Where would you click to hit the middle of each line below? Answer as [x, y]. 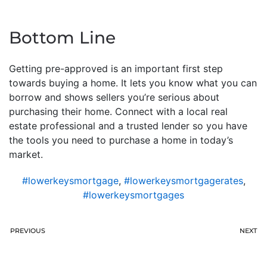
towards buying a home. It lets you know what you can [133, 83]
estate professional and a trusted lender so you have [128, 125]
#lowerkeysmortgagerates [183, 180]
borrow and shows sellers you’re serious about [114, 97]
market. [26, 154]
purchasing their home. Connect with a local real [118, 111]
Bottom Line [62, 37]
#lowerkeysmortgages [133, 195]
